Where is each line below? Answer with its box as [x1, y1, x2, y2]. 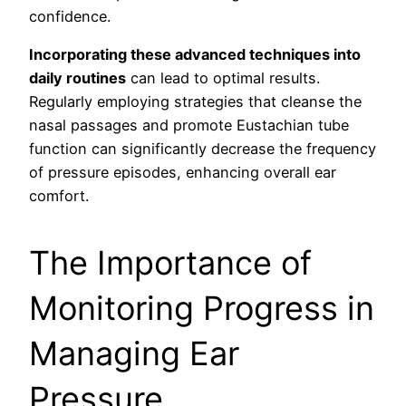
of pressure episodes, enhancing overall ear [29, 162, 336, 181]
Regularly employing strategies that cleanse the [29, 92, 362, 111]
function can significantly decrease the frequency [29, 139, 376, 158]
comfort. [29, 186, 89, 205]
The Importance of [29, 242, 312, 283]
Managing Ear [29, 333, 239, 373]
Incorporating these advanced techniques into [29, 44, 361, 63]
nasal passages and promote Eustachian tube [29, 115, 349, 134]
